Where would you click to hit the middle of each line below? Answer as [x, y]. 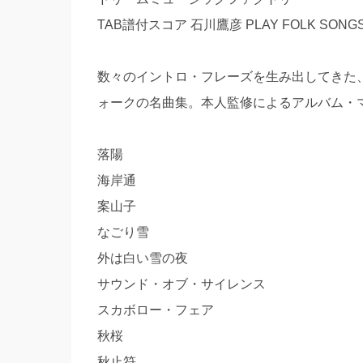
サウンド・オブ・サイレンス [181, 284]
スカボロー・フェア [155, 310]
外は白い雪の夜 [142, 258]
